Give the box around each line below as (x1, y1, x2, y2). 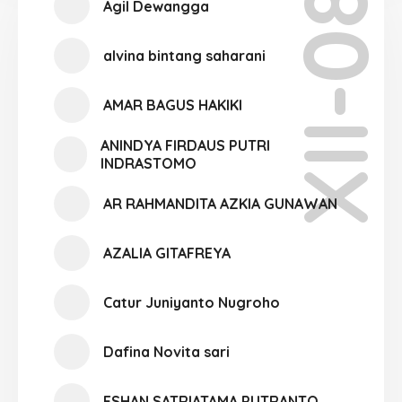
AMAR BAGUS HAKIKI (103, 96, 242, 114)
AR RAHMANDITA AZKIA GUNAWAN (103, 195, 337, 213)
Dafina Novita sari (103, 343, 230, 361)
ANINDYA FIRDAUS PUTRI (100, 136, 270, 154)
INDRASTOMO (100, 154, 197, 172)
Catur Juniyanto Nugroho (103, 293, 280, 311)
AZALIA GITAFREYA (103, 244, 231, 262)
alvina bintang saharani (103, 47, 266, 65)
